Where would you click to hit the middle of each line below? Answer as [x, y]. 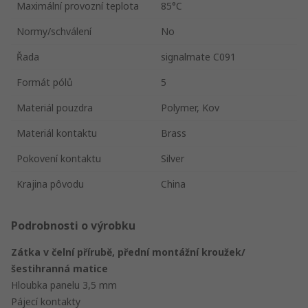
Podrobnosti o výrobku [73, 225]
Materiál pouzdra [55, 107]
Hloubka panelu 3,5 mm [64, 285]
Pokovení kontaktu [59, 158]
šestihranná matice [59, 268]
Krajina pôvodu [50, 184]
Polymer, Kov [190, 107]
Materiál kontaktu [57, 133]
